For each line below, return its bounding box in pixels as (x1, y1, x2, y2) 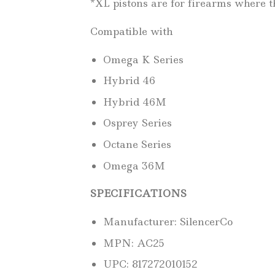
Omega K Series (103, 52, 184, 66)
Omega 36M (103, 158, 165, 172)
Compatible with (90, 24, 172, 38)
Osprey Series (103, 116, 172, 130)
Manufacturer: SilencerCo (103, 215, 233, 229)
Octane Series (103, 137, 171, 152)
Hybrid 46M (103, 95, 166, 109)
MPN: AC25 (103, 236, 165, 250)
